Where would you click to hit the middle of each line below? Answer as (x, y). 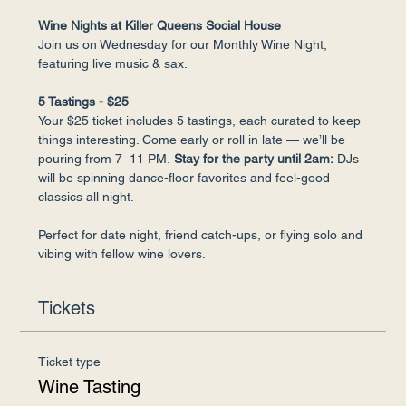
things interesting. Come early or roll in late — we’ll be (194, 139)
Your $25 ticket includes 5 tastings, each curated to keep (202, 120)
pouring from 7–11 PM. (105, 158)
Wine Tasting (90, 387)
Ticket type (70, 361)
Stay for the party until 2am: (252, 158)
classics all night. (87, 196)
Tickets (67, 308)
